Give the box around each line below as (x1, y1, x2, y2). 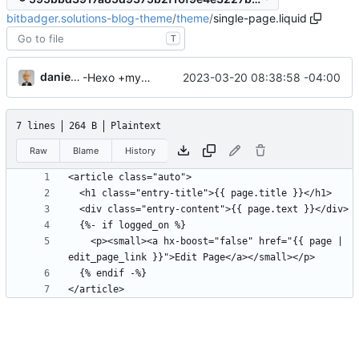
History (124, 144, 155, 156)
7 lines (16, 120, 55, 132)
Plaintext (111, 120, 161, 132)
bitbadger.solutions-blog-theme (6, 11, 172, 26)
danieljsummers (40, 70, 71, 84)
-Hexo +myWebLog (141, 71, 151, 85)
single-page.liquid (213, 11, 307, 26)
